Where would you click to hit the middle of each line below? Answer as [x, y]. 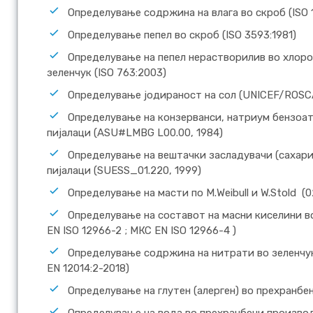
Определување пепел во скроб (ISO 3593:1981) [182, 35]
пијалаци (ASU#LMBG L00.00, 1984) [135, 132]
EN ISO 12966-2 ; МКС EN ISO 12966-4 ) [141, 230]
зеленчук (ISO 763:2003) [107, 72]
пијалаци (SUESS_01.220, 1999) [124, 170]
